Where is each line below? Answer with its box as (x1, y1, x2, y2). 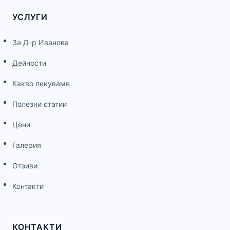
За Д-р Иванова (12, 37, 69, 47)
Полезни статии (12, 99, 67, 108)
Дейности (12, 58, 46, 67)
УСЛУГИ (12, 11, 48, 22)
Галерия (12, 140, 41, 149)
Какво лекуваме (12, 79, 70, 88)
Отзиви (12, 161, 37, 170)
